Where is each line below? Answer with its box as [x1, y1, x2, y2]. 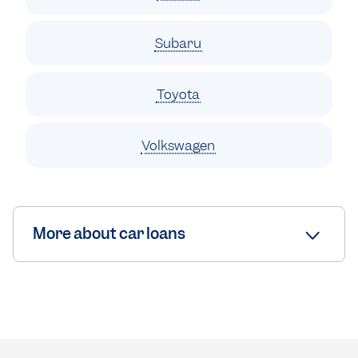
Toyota [156, 86, 202, 104]
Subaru [154, 34, 204, 53]
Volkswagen [141, 137, 217, 155]
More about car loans [33, 224, 185, 245]
